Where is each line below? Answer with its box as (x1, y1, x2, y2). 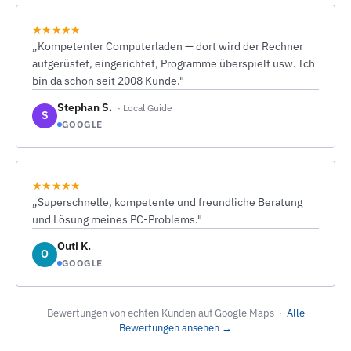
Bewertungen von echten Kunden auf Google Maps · (46, 306, 287, 320)
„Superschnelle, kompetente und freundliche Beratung (32, 195, 302, 209)
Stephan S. (57, 100, 114, 114)
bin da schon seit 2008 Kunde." (32, 74, 184, 88)
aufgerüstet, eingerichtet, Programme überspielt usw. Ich (32, 56, 315, 71)
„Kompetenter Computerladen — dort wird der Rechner (32, 39, 303, 53)
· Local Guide (118, 102, 172, 114)
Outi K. (57, 239, 91, 253)
